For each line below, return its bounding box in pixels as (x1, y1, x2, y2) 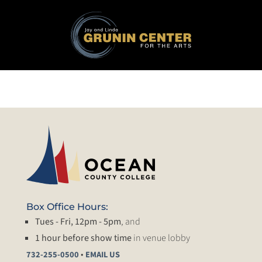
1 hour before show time (35, 232, 132, 245)
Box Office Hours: (26, 201, 108, 213)
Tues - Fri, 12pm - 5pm (35, 215, 121, 229)
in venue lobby (132, 232, 190, 245)
